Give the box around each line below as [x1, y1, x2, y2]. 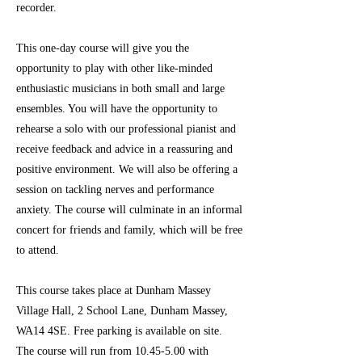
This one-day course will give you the [16, 42, 189, 54]
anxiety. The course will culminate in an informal [16, 204, 242, 216]
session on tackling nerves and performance [16, 183, 214, 196]
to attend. [16, 244, 62, 256]
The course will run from [16, 345, 135, 357]
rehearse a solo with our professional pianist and [16, 123, 236, 135]
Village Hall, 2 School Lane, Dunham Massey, [16, 305, 228, 317]
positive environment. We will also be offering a [16, 163, 238, 175]
